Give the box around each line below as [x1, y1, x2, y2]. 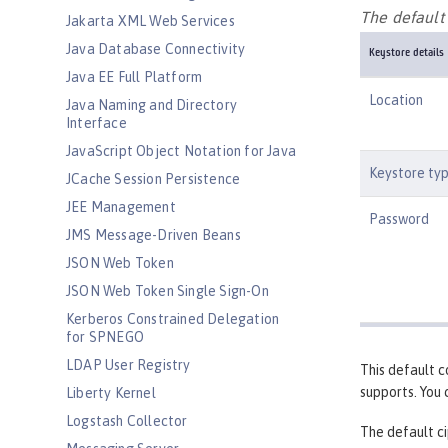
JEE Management [66, 199, 176, 215]
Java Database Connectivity [66, 41, 246, 57]
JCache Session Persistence [66, 171, 241, 187]
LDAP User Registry [66, 357, 191, 373]
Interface [66, 115, 127, 131]
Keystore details [369, 47, 444, 59]
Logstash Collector [66, 413, 188, 429]
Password [369, 210, 429, 227]
